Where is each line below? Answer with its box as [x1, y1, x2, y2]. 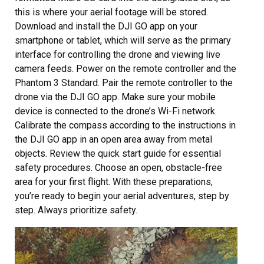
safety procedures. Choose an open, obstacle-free [15, 162, 222, 173]
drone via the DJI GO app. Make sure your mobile [15, 91, 216, 103]
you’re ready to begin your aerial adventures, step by [15, 190, 229, 202]
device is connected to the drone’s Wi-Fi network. [15, 105, 217, 117]
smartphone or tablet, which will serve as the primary [15, 35, 231, 46]
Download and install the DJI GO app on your [15, 21, 197, 32]
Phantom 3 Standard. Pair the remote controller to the [15, 77, 233, 88]
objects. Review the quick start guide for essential [15, 148, 221, 159]
